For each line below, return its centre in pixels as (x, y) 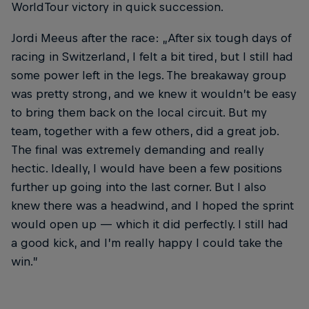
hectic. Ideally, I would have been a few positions (147, 169)
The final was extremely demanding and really (138, 150)
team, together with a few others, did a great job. (145, 131)
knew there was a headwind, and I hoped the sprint (152, 206)
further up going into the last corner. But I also (139, 187)
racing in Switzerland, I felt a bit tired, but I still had (152, 57)
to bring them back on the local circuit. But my (139, 113)
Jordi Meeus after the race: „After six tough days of (151, 38)
